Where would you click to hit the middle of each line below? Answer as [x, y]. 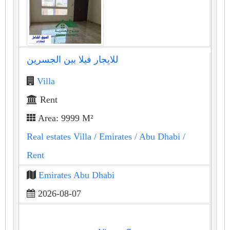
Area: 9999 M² [64, 118]
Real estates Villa [59, 136]
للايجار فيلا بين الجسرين [72, 59]
